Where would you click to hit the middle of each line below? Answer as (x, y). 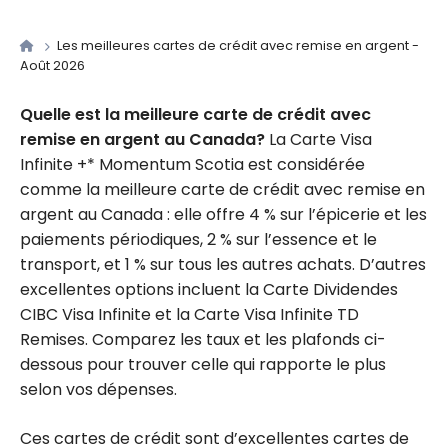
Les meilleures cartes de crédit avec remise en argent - (237, 46)
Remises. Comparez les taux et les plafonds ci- (203, 339)
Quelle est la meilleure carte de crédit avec (195, 114)
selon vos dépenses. (98, 389)
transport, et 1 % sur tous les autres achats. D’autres (223, 264)
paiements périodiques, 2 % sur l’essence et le (198, 239)
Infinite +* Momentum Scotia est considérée (192, 164)
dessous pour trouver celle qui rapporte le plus (203, 364)
